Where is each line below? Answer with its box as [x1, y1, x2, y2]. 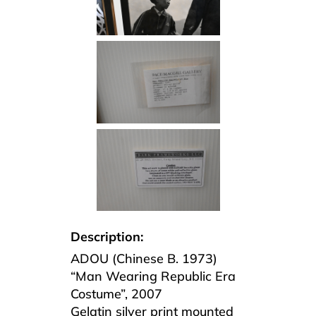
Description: [71, 228, 143, 245]
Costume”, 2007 [71, 285, 162, 302]
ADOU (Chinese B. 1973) [71, 250, 217, 267]
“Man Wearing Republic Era [71, 267, 236, 284]
